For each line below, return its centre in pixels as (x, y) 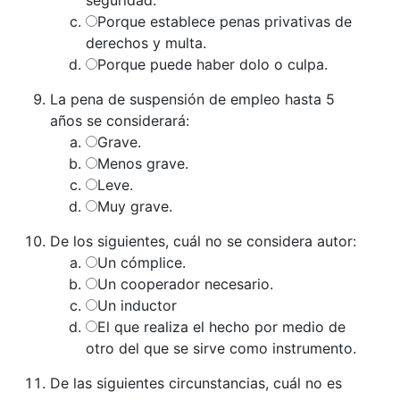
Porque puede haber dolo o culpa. (212, 64)
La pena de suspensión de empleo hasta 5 (192, 99)
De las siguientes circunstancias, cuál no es (196, 383)
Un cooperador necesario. (185, 283)
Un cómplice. (142, 262)
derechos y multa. (146, 42)
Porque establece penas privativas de (225, 21)
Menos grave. (143, 163)
